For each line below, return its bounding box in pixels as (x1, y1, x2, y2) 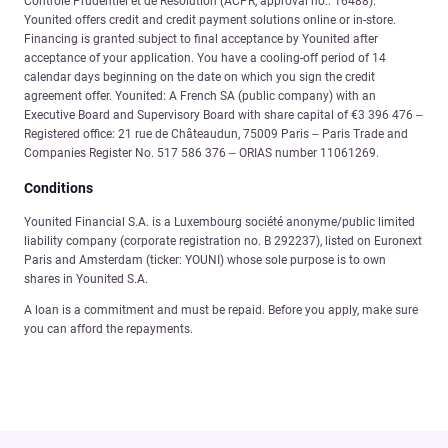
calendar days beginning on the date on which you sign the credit (24, 69, 375, 84)
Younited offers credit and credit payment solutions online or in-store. (24, 12, 396, 27)
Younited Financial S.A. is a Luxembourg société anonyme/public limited (24, 214, 415, 229)
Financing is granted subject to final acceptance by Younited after (24, 31, 378, 46)
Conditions (24, 179, 93, 196)
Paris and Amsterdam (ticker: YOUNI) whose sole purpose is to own (24, 252, 386, 267)
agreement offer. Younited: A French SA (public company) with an (24, 88, 376, 103)
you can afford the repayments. (24, 321, 193, 336)
